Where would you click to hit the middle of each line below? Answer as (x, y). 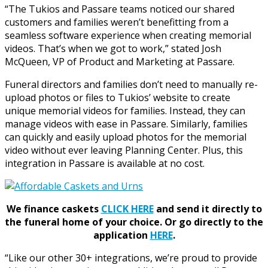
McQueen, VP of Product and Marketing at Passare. (120, 61)
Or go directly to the (214, 222)
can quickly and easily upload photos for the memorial (126, 137)
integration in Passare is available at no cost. (105, 163)
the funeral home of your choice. (83, 222)
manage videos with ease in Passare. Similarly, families (126, 124)
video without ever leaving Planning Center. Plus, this (124, 150)
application (121, 235)
